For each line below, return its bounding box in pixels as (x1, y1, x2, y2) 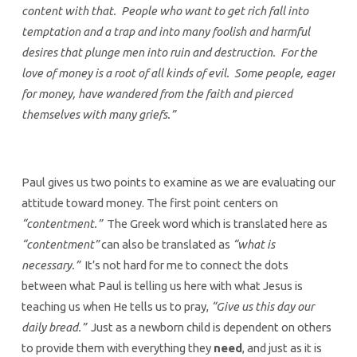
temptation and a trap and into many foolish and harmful (21, 24, 310, 38)
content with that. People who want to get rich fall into (21, 3, 308, 18)
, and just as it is (241, 341, 322, 355)
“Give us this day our (210, 300, 314, 314)
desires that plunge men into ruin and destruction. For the (21, 45, 317, 59)
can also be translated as (98, 237, 233, 252)
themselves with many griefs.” (21, 107, 175, 121)
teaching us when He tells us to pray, (21, 300, 211, 314)
